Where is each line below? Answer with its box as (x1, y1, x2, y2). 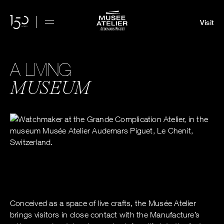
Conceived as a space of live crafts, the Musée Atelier (10, 198, 196, 207)
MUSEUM (10, 79, 90, 98)
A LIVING (10, 59, 72, 80)
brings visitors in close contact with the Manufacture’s (10, 210, 200, 219)
